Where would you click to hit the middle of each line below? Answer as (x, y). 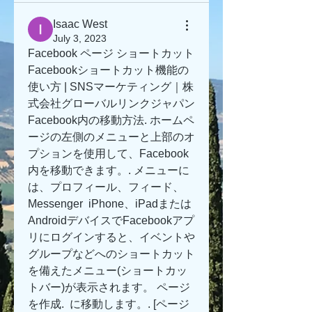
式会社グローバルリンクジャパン (111, 103)
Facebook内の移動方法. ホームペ (111, 120)
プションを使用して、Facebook (108, 154)
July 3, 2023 (80, 38)
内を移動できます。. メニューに (109, 170)
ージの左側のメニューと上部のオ (111, 137)
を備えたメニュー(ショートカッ (108, 271)
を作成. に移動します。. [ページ (109, 304)
